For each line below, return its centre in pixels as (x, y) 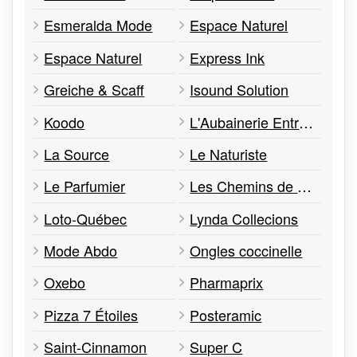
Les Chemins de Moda (305, 186)
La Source (77, 153)
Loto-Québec (86, 218)
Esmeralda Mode (98, 25)
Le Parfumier (85, 186)
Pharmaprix (227, 282)
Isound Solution (239, 90)
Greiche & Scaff (94, 90)
